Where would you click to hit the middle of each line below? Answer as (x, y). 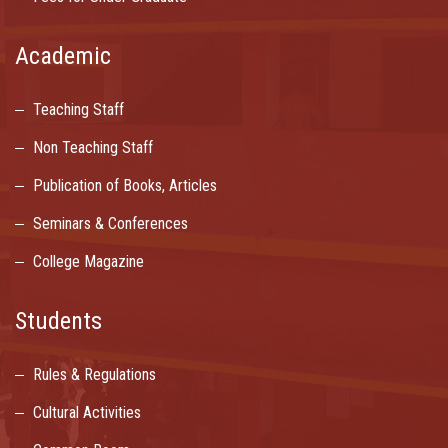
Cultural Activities (87, 413)
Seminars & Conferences (110, 224)
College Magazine (88, 262)
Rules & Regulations (94, 375)
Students (58, 321)
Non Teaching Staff (93, 148)
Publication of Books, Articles (125, 186)
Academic (63, 56)
